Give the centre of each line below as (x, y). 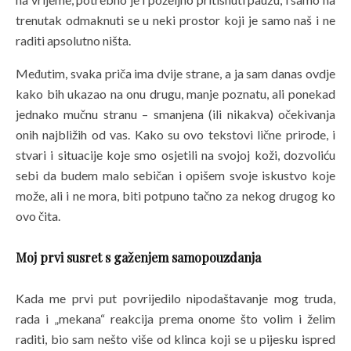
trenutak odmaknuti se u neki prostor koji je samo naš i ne (175, 20)
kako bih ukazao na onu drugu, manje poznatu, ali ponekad (175, 94)
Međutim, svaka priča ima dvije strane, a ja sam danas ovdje (175, 74)
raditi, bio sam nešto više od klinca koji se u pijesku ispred (175, 339)
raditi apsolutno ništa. (73, 41)
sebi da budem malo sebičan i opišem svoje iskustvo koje (175, 175)
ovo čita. (38, 216)
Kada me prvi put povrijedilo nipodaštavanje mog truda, (175, 299)
